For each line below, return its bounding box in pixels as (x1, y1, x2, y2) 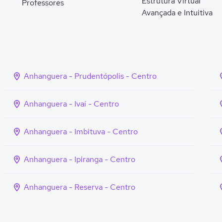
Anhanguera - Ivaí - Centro (24, 99, 119, 109)
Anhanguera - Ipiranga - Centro (24, 154, 135, 165)
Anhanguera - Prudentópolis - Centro (24, 71, 157, 81)
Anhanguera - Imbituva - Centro (24, 126, 138, 137)
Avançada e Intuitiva (142, 7, 213, 18)
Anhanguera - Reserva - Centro (24, 182, 135, 192)
